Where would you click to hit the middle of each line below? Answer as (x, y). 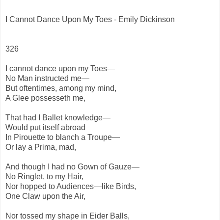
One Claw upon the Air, (45, 196)
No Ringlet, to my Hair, (44, 176)
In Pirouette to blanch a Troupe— (63, 137)
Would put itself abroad (45, 127)
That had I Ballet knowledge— (58, 117)
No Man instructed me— (47, 78)
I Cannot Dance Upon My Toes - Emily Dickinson (90, 19)
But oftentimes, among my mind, (61, 88)
